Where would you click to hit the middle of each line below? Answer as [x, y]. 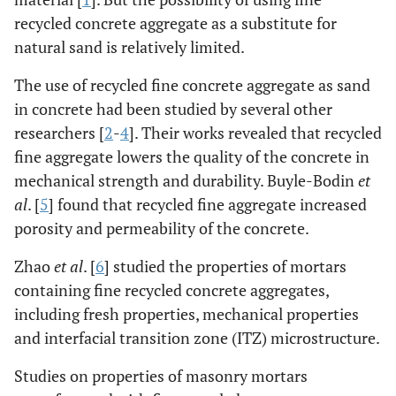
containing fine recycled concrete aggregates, [171, 290]
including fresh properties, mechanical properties [187, 314]
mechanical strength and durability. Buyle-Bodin [186, 180]
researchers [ [59, 133]
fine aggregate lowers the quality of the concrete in [192, 156]
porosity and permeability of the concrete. [162, 228]
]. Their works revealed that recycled [255, 133]
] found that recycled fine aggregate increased [208, 204]
